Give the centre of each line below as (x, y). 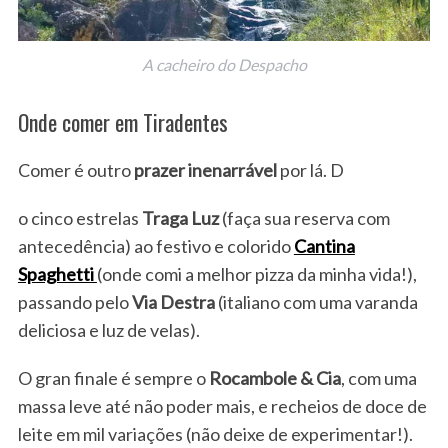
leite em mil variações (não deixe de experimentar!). (215, 433)
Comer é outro (74, 169)
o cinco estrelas (79, 217)
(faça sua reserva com (305, 217)
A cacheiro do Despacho (224, 64)
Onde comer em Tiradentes (122, 121)
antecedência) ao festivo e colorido (155, 245)
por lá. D (310, 169)
